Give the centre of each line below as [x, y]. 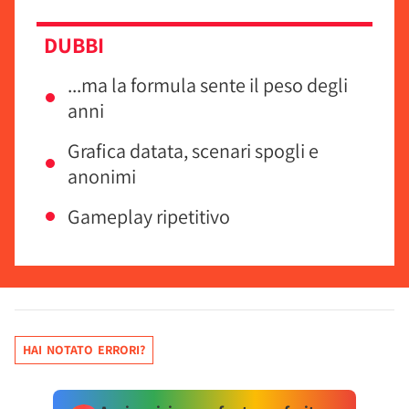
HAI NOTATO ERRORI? [84, 350]
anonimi [102, 176]
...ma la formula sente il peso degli [208, 85]
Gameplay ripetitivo [149, 216]
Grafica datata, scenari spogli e [193, 151]
